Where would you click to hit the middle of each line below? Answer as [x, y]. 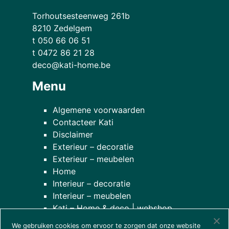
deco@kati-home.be [71, 65]
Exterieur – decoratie [93, 146]
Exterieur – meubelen [93, 159]
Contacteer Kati [83, 122]
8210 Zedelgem [62, 28]
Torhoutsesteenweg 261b [81, 16]
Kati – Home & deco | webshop [112, 208]
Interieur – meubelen [91, 196]
